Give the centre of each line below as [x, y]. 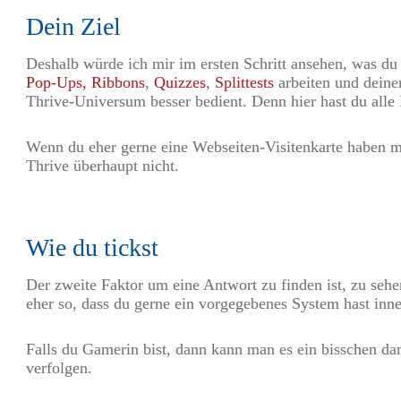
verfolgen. [59, 368]
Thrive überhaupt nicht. [102, 166]
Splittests [244, 83]
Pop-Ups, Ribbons [85, 83]
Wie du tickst [92, 248]
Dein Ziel [73, 27]
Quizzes [180, 83]
